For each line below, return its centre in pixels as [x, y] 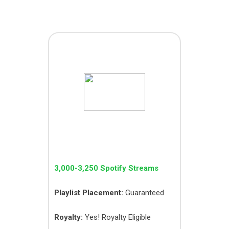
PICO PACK [114, 51]
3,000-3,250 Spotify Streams [106, 168]
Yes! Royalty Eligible [117, 217]
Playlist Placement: [89, 193]
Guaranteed [144, 193]
